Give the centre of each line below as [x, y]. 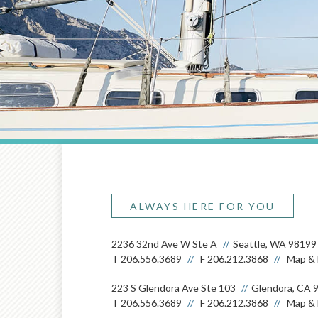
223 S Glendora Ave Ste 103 [174, 287]
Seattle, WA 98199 [275, 243]
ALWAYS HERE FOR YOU [203, 206]
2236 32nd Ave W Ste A [164, 243]
